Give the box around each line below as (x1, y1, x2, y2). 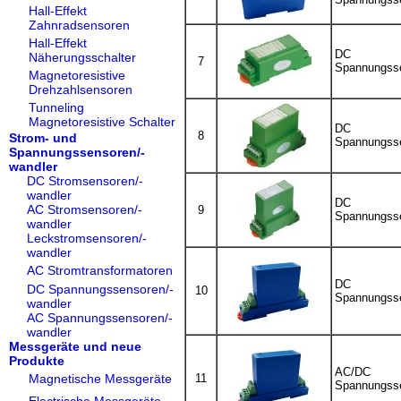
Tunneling (29, 100, 84, 115)
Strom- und (9, 131, 77, 145)
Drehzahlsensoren (29, 82, 132, 97)
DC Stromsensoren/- (27, 174, 143, 188)
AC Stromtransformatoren (27, 263, 173, 277)
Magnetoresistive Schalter (29, 115, 175, 129)
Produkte (9, 354, 64, 368)
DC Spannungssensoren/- (27, 282, 174, 296)
